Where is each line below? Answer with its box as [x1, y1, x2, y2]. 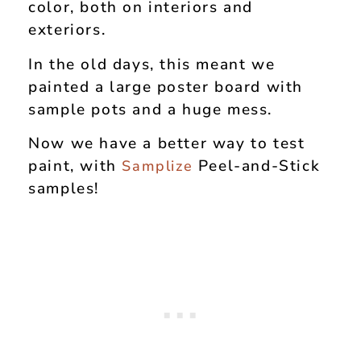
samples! [28, 177, 110, 199]
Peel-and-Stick [193, 155, 321, 176]
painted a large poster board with [28, 76, 304, 98]
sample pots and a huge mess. [28, 98, 278, 120]
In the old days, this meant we [28, 53, 276, 75]
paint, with [28, 155, 122, 176]
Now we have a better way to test [28, 132, 305, 154]
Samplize [122, 156, 193, 176]
